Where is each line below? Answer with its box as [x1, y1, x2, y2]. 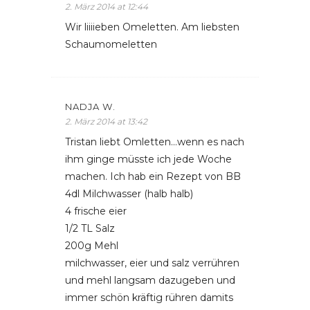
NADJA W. [65, 101, 116, 112]
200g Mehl [65, 239, 118, 252]
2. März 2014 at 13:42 [65, 116, 147, 127]
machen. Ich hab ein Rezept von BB [65, 170, 241, 183]
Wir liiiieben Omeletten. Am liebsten [65, 21, 239, 33]
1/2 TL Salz [65, 222, 115, 235]
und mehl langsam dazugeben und [65, 274, 235, 286]
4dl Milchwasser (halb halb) [65, 188, 193, 200]
